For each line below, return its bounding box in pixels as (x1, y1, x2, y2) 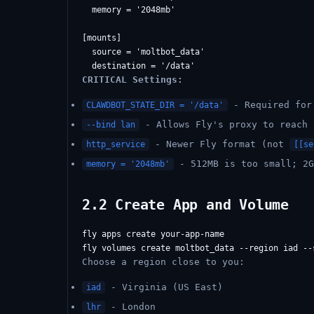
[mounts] (82, 33, 121, 43)
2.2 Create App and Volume (82, 196, 289, 213)
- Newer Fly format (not (149, 139, 289, 149)
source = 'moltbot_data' (82, 47, 205, 57)
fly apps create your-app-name (82, 229, 224, 239)
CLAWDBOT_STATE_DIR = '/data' (86, 100, 224, 110)
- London (105, 301, 156, 312)
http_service (86, 139, 145, 149)
